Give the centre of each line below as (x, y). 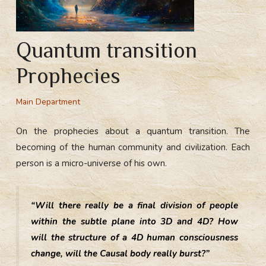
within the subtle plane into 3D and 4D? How (134, 221)
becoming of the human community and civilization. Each (133, 147)
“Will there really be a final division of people (134, 205)
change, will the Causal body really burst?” (121, 253)
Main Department (48, 102)
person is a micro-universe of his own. (92, 163)
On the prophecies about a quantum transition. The (133, 131)
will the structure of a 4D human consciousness (134, 237)
